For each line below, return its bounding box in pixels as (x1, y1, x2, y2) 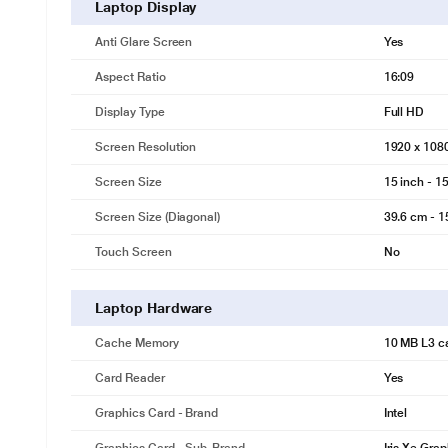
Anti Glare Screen (95, 35, 193, 49)
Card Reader (95, 371, 165, 385)
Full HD (383, 105, 425, 119)
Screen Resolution (95, 140, 197, 154)
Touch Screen (95, 245, 172, 259)
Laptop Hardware (95, 300, 213, 316)
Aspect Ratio (95, 70, 166, 84)
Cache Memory (95, 336, 179, 350)
